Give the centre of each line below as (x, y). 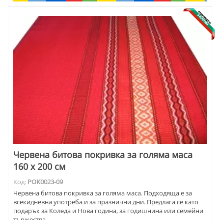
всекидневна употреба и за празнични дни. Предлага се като (106, 202)
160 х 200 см (39, 167)
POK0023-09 (45, 182)
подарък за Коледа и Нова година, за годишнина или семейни (108, 211)
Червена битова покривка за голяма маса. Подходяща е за (103, 193)
